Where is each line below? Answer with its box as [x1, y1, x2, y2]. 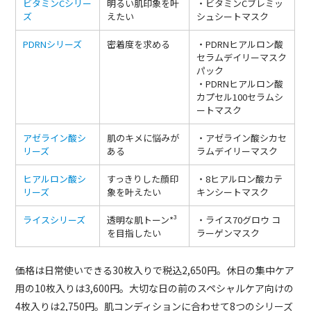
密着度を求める [107, 37, 171, 51]
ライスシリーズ [23, 212, 86, 226]
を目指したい [107, 226, 162, 239]
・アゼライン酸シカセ [196, 131, 287, 144]
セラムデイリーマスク [196, 50, 287, 64]
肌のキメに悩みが [107, 131, 180, 144]
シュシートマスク [196, 9, 269, 23]
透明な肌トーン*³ [107, 212, 178, 226]
